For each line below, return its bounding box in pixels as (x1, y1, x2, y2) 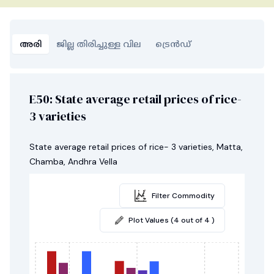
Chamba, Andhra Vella (29, 156, 117, 167)
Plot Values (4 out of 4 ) (128, 215, 215, 225)
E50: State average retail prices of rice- (29, 91, 242, 108)
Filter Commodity (152, 191, 215, 201)
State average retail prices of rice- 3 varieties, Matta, (29, 141, 243, 152)
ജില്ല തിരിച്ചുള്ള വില (56, 39, 141, 50)
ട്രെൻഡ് (155, 39, 191, 50)
